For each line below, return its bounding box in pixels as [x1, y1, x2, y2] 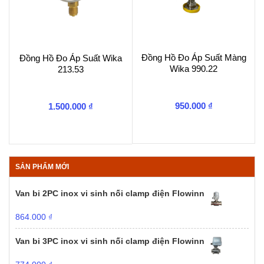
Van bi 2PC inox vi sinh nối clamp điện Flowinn [15, 188, 204, 198]
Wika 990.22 [170, 63, 217, 74]
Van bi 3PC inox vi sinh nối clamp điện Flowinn [15, 236, 204, 246]
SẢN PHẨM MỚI [15, 162, 69, 171]
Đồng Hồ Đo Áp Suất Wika [19, 52, 122, 63]
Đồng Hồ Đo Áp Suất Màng [141, 52, 246, 62]
